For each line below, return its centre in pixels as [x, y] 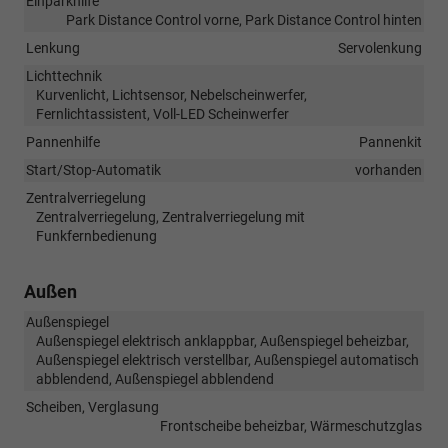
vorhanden [388, 170]
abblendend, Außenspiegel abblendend [155, 379]
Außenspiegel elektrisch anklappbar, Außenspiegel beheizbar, [222, 341]
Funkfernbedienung [96, 236]
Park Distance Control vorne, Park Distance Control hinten [244, 20]
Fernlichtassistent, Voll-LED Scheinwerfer [162, 114]
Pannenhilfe [63, 142]
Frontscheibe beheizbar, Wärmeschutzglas [291, 426]
